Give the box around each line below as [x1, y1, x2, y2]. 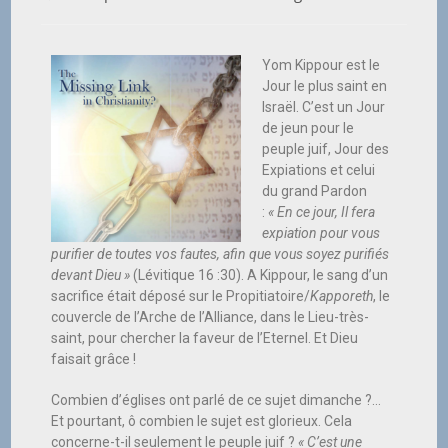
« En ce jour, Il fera [265, 204, 376, 221]
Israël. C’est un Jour [262, 99, 386, 116]
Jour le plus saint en [262, 78, 388, 95]
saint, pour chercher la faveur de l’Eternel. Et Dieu [51, 330, 359, 347]
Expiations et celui [262, 162, 376, 179]
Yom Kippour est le [262, 57, 381, 74]
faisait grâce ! [51, 351, 137, 368]
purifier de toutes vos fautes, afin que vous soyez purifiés [51, 246, 390, 263]
